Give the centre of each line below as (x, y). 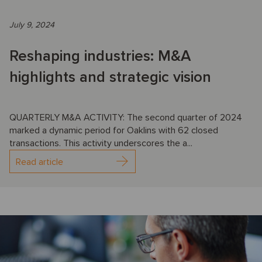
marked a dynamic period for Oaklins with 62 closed (114, 131)
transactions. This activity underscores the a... (101, 144)
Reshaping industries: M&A (100, 56)
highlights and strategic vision (110, 77)
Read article (39, 162)
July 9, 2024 (32, 25)
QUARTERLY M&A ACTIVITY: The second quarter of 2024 (126, 118)
